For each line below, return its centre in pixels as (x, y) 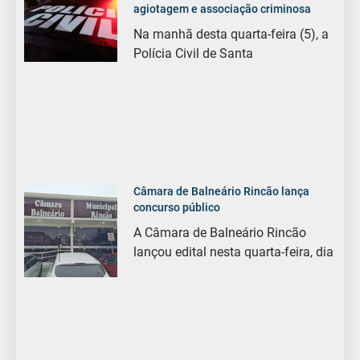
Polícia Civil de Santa (194, 53)
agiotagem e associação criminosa (224, 8)
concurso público (177, 208)
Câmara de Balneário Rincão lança (222, 192)
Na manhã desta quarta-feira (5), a (231, 34)
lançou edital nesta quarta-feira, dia (234, 252)
